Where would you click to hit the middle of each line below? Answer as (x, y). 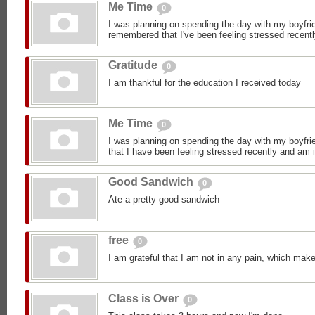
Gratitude (134, 65)
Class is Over (145, 299)
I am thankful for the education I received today (205, 83)
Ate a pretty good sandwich (164, 200)
